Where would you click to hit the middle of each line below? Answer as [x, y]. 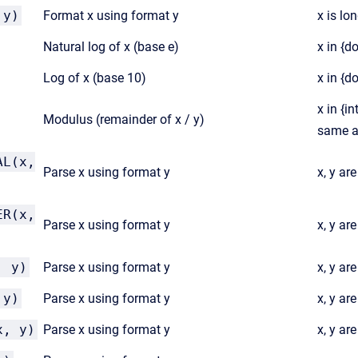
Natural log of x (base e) [111, 47]
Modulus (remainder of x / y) [124, 119]
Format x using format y [111, 16]
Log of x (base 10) [95, 78]
